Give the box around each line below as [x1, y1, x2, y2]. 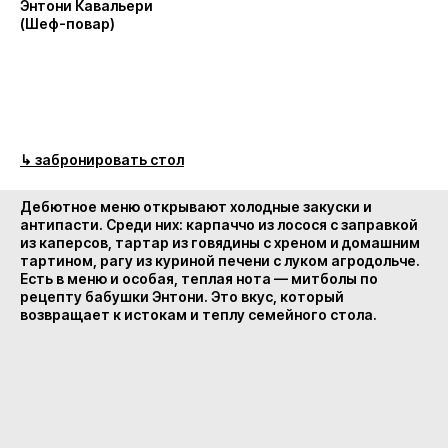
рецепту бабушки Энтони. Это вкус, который [20, 288, 344, 305]
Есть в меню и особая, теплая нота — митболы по [20, 270, 378, 287]
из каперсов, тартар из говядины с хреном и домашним [20, 234, 420, 251]
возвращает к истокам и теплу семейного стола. [20, 306, 377, 323]
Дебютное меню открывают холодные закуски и [20, 198, 372, 215]
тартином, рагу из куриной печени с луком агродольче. [20, 252, 420, 269]
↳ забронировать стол [20, 151, 184, 168]
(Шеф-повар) [20, 15, 115, 32]
